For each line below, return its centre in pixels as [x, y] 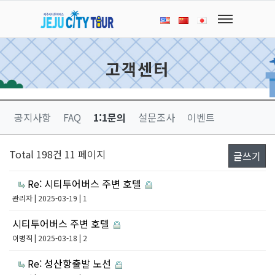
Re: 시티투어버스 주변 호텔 [86, 184]
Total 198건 [36, 154]
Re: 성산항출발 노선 [71, 263]
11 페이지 [84, 154]
